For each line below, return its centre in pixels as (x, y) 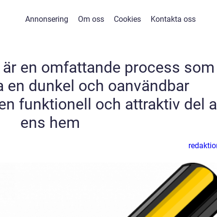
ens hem (50, 123)
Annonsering (47, 19)
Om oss (91, 19)
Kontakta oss (173, 19)
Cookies (127, 19)
